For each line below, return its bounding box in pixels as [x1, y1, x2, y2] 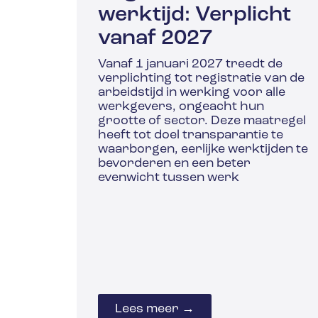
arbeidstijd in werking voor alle [97, 86, 285, 100]
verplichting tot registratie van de [97, 72, 305, 86]
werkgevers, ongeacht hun [97, 100, 264, 114]
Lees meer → [114, 302, 194, 316]
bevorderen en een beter [97, 157, 251, 171]
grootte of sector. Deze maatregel [97, 114, 306, 128]
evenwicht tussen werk [97, 171, 239, 185]
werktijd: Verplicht [97, 4, 291, 27]
